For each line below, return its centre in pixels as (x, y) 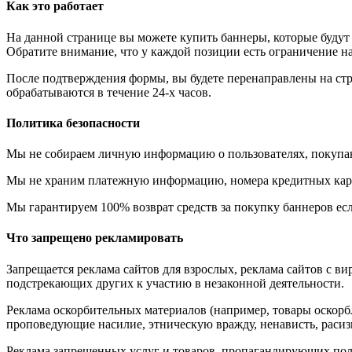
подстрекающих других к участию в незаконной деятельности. (175, 283)
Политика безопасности (73, 123)
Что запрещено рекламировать (95, 238)
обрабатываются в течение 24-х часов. (109, 92)
